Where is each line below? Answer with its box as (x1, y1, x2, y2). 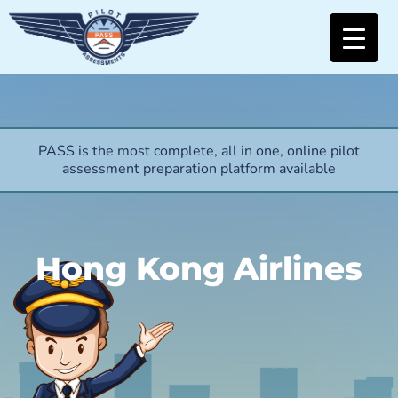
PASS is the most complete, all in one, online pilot (38, 140, 360, 161)
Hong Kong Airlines (36, 249, 362, 289)
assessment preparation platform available (62, 158, 336, 179)
